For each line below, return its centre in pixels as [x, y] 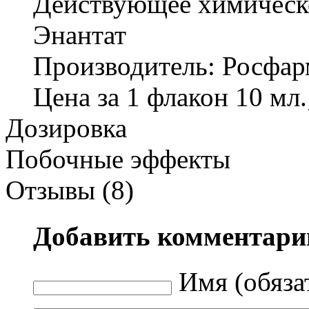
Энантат [80, 35]
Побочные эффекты [118, 159]
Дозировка [66, 128]
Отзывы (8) [70, 190]
